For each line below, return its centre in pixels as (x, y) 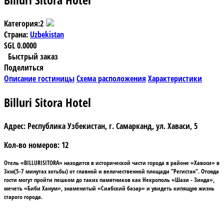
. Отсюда (208, 171)
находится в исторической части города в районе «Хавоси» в (141, 162)
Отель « (14, 162)
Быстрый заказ (33, 56)
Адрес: (16, 126)
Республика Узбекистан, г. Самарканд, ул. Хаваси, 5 (112, 126)
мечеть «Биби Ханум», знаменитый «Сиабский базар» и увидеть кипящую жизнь (109, 188)
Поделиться (24, 67)
